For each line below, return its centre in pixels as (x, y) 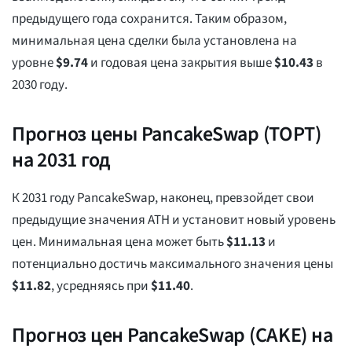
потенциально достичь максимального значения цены (172, 264)
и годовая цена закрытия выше (181, 63)
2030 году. (40, 85)
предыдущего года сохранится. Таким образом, (149, 19)
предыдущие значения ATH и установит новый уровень (174, 220)
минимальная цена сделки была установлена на (154, 41)
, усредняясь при (101, 286)
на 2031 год (62, 160)
